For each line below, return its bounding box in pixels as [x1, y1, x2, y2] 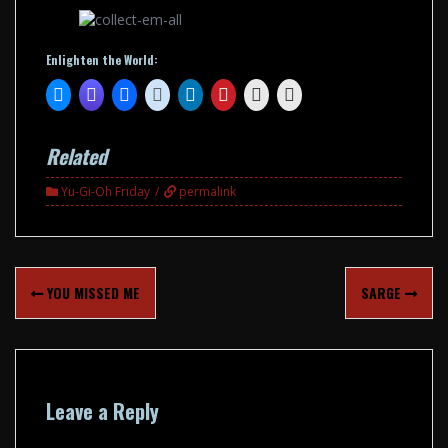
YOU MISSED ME [43, 282, 140, 303]
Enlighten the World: [46, 51, 158, 68]
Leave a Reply [46, 396, 159, 426]
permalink [176, 183, 236, 200]
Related [46, 141, 107, 171]
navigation [14, 284, 101, 314]
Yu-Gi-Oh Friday [61, 183, 150, 200]
